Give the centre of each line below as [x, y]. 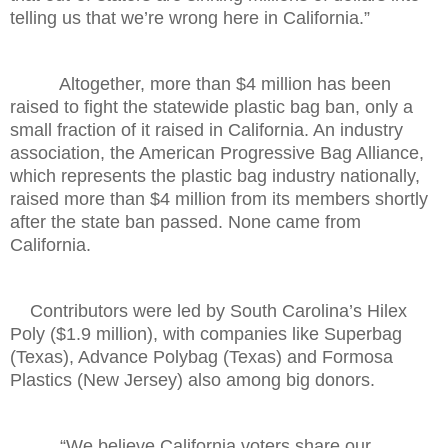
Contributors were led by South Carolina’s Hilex [208, 310]
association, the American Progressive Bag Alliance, [217, 152]
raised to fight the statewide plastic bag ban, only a [211, 106]
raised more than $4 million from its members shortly [219, 198]
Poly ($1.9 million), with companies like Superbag [206, 333]
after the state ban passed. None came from [185, 221]
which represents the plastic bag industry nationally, [215, 175]
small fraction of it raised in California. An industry [206, 129]
